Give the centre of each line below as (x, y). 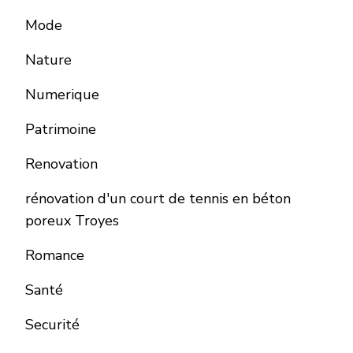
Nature (48, 60)
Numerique (62, 95)
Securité (52, 325)
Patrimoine (61, 130)
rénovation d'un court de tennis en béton (158, 199)
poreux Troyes (72, 221)
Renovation (61, 164)
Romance (55, 256)
